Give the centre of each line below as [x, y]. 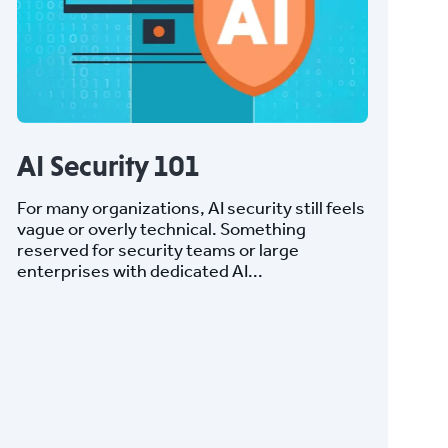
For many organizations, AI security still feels [191, 207]
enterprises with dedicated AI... [140, 270]
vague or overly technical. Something [162, 228]
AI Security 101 [108, 165]
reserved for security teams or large [158, 249]
